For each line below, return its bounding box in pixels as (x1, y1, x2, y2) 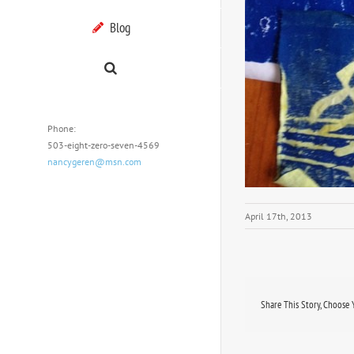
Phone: (47, 122, 76, 134)
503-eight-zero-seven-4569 (47, 138, 160, 151)
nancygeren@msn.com (47, 155, 141, 168)
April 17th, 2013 (245, 210, 312, 223)
